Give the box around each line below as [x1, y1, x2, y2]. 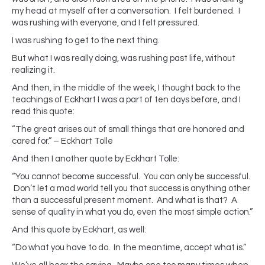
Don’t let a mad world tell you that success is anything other [12, 184, 250, 193]
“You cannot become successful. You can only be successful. [12, 172, 250, 181]
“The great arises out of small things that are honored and [12, 125, 244, 134]
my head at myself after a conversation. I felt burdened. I [12, 7, 240, 15]
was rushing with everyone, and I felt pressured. [12, 18, 199, 27]
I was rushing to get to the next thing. [12, 36, 160, 45]
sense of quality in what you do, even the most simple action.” [12, 208, 253, 216]
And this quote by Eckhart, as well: [12, 225, 146, 234]
